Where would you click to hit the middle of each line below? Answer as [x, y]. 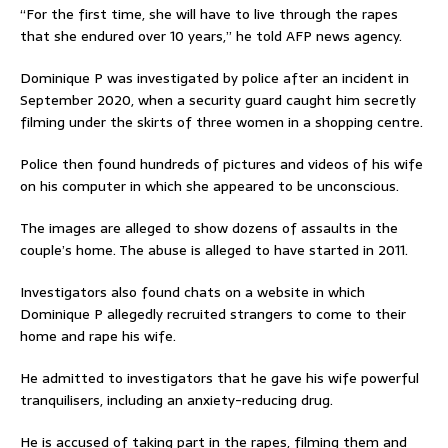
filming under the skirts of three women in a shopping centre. [221, 121]
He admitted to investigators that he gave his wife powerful [219, 377]
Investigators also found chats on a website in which [192, 291]
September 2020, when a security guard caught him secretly [218, 99]
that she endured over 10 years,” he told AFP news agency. [211, 35]
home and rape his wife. [98, 335]
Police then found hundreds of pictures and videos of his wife [221, 163]
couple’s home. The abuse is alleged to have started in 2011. [214, 249]
